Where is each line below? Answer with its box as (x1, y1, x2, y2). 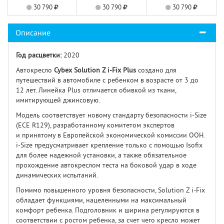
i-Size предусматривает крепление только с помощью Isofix (16, 140, 202, 150)
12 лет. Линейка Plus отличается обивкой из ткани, (16, 85, 176, 95)
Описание (15, 27, 50, 38)
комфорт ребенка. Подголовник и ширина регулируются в (16, 205, 199, 215)
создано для (136, 65, 176, 75)
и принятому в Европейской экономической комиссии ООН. (16, 130, 206, 140)
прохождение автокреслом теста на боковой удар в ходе (16, 160, 196, 170)
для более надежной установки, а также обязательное (16, 150, 186, 160)
